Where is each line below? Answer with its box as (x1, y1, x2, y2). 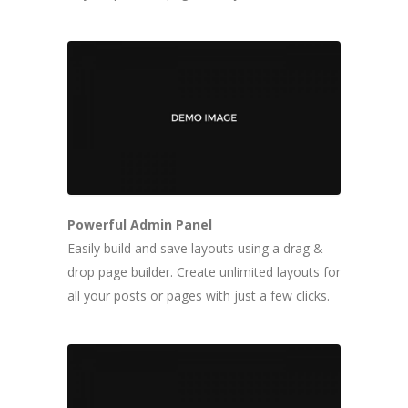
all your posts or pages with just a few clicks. (67, 286, 330, 304)
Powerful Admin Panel (67, 215, 212, 233)
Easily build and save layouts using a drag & (67, 239, 323, 257)
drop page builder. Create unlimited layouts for (67, 262, 341, 280)
